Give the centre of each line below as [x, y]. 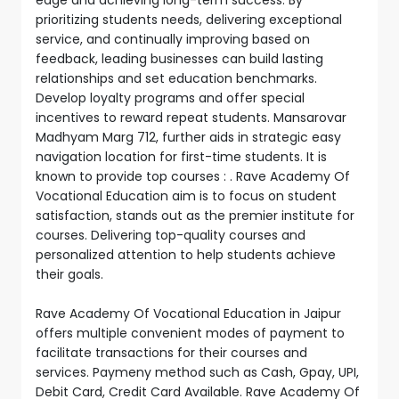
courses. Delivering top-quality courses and [171, 235]
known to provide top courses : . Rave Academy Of [193, 176]
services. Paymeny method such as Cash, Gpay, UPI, [197, 372]
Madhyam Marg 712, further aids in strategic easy [188, 137]
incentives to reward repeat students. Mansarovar [191, 117]
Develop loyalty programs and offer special [170, 98]
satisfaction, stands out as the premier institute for [195, 215]
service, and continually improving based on [173, 39]
